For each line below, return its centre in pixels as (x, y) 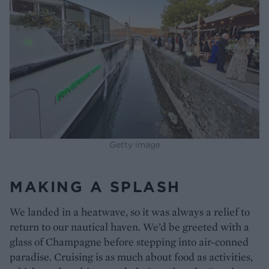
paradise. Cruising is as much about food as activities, (131, 256)
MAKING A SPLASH (95, 186)
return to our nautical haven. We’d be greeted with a (129, 226)
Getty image (134, 144)
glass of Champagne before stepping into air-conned (129, 241)
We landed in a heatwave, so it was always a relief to (130, 211)
